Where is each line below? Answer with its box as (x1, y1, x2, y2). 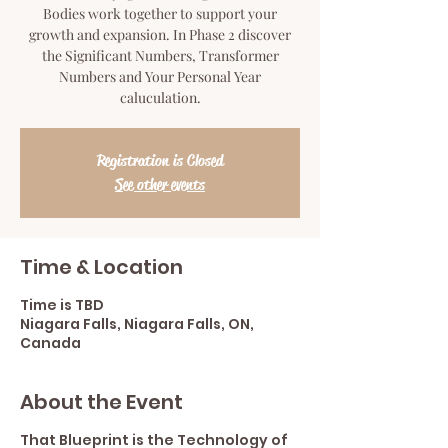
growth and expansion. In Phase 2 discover (29, 25, 291, 44)
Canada (20, 333, 81, 353)
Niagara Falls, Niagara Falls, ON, (20, 314, 254, 334)
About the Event (20, 388, 183, 416)
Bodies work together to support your (43, 4, 277, 23)
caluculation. (119, 88, 201, 107)
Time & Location (20, 253, 183, 281)
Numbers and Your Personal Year (59, 67, 261, 86)
